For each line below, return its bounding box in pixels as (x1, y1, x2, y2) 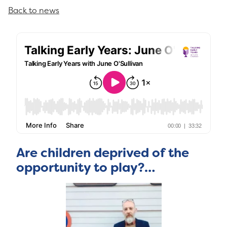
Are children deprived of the (16, 144, 189, 162)
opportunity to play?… (16, 159, 155, 176)
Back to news (8, 5, 59, 16)
